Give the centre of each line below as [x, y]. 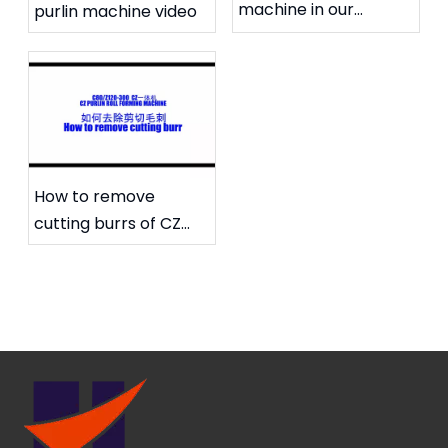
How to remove [94, 196]
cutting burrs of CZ [107, 223]
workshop [277, 37]
